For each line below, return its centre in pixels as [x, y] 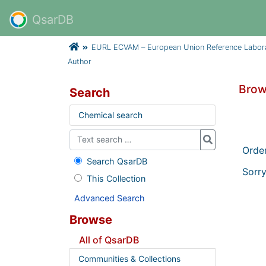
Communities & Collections [129, 259]
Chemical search [110, 115]
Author [80, 61]
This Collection [116, 178]
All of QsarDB [109, 240]
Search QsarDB [117, 161]
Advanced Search [110, 198]
